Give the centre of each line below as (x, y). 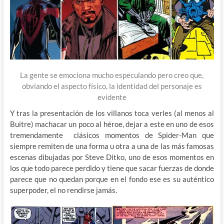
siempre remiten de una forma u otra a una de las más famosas (112, 146)
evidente (112, 97)
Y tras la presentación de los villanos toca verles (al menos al (112, 113)
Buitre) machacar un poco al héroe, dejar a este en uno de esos (112, 124)
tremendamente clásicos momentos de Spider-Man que (112, 135)
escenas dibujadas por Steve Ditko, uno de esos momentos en (112, 157)
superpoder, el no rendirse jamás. (63, 190)
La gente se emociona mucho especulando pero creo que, (112, 75)
